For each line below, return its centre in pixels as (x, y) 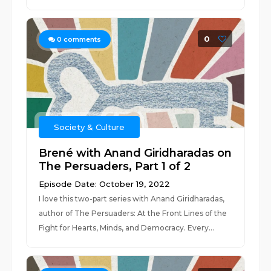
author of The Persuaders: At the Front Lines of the (133, 213)
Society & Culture (90, 127)
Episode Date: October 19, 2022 (105, 184)
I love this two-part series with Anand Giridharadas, (132, 199)
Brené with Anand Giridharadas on (135, 153)
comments (82, 39)
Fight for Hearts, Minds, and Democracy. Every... (127, 228)
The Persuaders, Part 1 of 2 (115, 166)
